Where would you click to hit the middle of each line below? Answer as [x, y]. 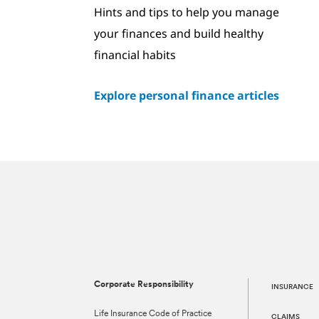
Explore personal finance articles [186, 95]
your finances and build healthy [178, 33]
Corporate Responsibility [143, 285]
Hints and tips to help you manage [186, 12]
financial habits [135, 55]
